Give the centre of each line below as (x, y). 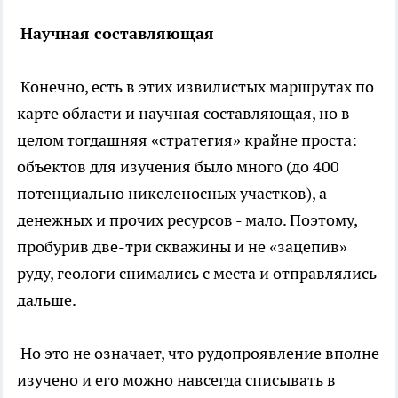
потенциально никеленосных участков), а (172, 193)
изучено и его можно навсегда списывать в (176, 379)
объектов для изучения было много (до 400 (178, 166)
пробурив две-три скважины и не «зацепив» (184, 246)
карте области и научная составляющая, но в (183, 113)
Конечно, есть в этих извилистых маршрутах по (195, 86)
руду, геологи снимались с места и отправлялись (197, 273)
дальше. (48, 299)
